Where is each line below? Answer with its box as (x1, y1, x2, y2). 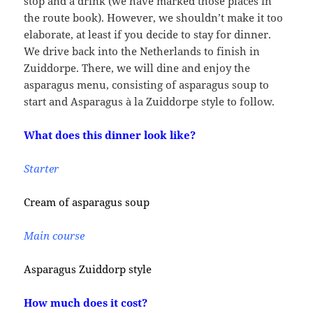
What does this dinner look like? (24, 128, 196, 143)
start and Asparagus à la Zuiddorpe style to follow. (24, 94, 275, 109)
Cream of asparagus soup (24, 195, 150, 210)
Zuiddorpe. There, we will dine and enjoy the (24, 61, 251, 75)
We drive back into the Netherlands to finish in (24, 44, 261, 59)
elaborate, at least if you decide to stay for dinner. (24, 27, 272, 42)
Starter (24, 161, 59, 176)
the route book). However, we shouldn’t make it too (24, 10, 284, 25)
